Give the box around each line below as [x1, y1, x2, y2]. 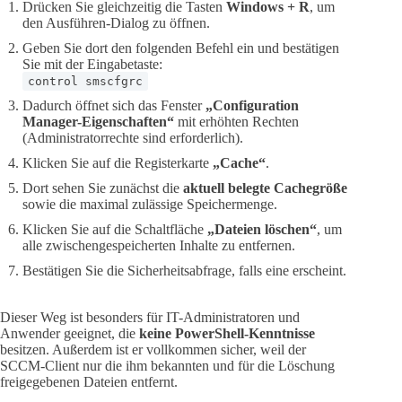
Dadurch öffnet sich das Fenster [22, 97, 205, 113]
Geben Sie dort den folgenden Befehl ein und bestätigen [22, 39, 339, 56]
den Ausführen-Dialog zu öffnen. [22, 14, 210, 31]
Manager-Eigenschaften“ [22, 113, 174, 129]
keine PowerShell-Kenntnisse [139, 325, 315, 341]
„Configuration [205, 97, 299, 113]
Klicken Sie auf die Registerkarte [22, 154, 213, 170]
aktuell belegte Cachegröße [183, 179, 347, 196]
